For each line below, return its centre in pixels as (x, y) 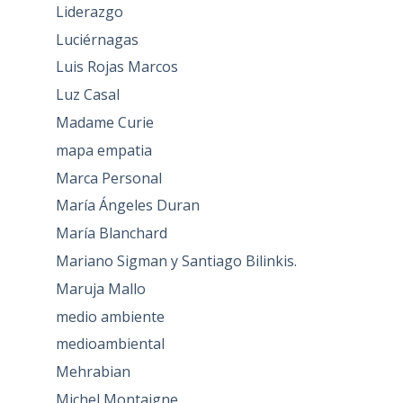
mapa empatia (103, 150)
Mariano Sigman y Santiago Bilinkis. (176, 261)
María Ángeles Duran (127, 206)
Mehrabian (93, 372)
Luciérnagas (97, 39)
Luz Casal (87, 95)
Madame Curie (104, 123)
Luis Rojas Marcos (116, 67)
